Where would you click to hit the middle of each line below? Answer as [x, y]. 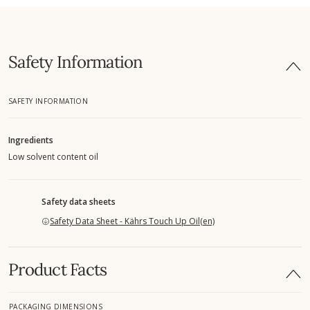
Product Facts [58, 269]
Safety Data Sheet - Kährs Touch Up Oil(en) [132, 221]
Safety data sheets [79, 201]
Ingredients [31, 140]
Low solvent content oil [53, 156]
